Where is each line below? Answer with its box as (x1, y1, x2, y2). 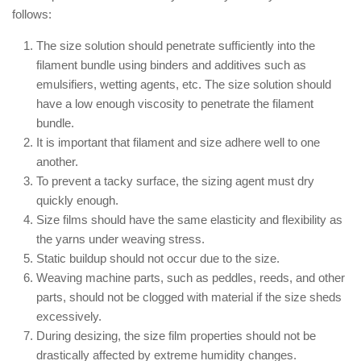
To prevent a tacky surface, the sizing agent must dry (36, 174, 314, 188)
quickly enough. (36, 193, 118, 207)
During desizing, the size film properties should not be (36, 329, 316, 342)
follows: (12, 7, 52, 21)
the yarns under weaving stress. (36, 232, 205, 246)
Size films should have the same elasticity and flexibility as (36, 213, 342, 226)
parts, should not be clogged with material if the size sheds (36, 290, 342, 304)
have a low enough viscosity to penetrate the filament (36, 97, 313, 110)
